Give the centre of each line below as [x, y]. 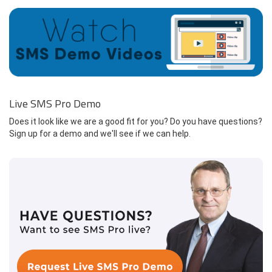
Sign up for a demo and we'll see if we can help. [100, 133]
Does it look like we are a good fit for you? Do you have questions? [136, 121]
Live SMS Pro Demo [55, 103]
